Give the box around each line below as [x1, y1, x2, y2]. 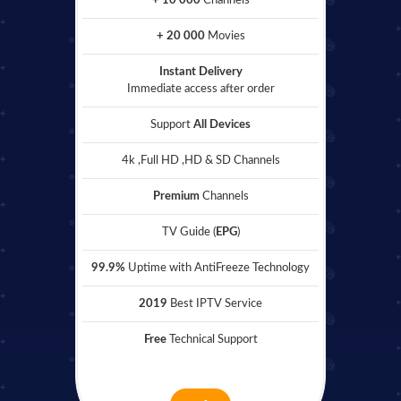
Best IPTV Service [170, 298, 262, 311]
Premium [152, 191, 200, 203]
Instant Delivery [158, 66, 243, 79]
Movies [207, 30, 245, 43]
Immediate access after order [126, 83, 275, 96]
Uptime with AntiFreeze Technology [125, 262, 310, 275]
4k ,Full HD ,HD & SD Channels [121, 155, 280, 167]
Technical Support [166, 334, 258, 346]
